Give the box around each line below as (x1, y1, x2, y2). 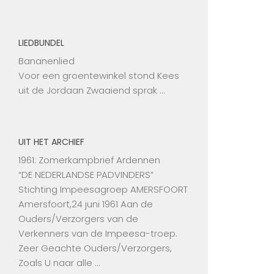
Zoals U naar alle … (18, 256, 100, 270)
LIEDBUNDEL (18, 37, 64, 50)
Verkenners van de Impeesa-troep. (18, 227, 177, 240)
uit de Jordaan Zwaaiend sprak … (18, 84, 165, 97)
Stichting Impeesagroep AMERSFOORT (18, 183, 188, 196)
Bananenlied (18, 54, 75, 68)
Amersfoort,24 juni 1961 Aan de (18, 198, 153, 211)
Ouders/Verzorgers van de (18, 212, 138, 226)
